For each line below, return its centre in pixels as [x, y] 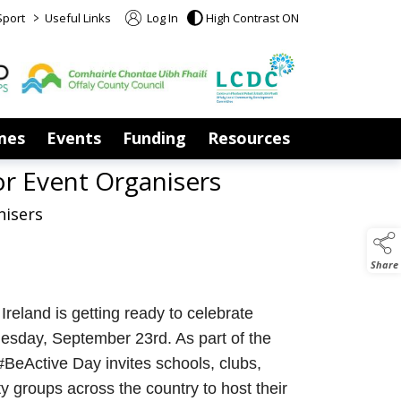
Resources [249, 138]
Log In [161, 18]
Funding [154, 138]
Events [74, 138]
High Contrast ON [252, 18]
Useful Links [78, 18]
